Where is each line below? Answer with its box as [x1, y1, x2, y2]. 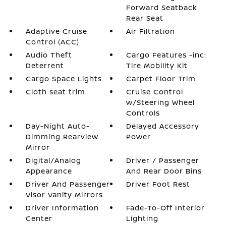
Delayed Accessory [126, 121, 200, 131]
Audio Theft [25, 50, 72, 60]
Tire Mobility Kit [126, 61, 188, 70]
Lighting [126, 213, 159, 223]
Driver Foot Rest [126, 179, 191, 189]
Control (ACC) [25, 37, 79, 46]
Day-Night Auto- [25, 121, 90, 131]
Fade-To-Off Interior [126, 203, 205, 212]
